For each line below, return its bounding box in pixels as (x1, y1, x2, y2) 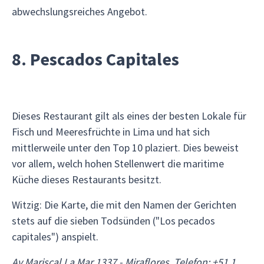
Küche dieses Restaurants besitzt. (12, 173, 161, 186)
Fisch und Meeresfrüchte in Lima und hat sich (12, 125, 210, 138)
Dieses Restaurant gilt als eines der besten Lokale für (12, 109, 246, 123)
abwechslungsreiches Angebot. (12, 5, 147, 18)
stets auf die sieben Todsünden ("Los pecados (12, 214, 215, 227)
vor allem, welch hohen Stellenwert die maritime (12, 157, 224, 170)
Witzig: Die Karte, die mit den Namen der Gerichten (12, 198, 236, 212)
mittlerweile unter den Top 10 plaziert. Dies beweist (12, 141, 239, 154)
